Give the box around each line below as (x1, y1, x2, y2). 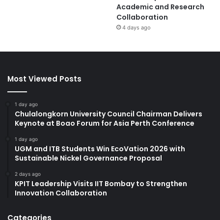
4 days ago (122, 24, 151, 31)
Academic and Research (116, 1, 204, 12)
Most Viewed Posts (7, 73, 82, 84)
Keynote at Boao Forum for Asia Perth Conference (15, 118, 194, 128)
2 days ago (15, 170, 41, 177)
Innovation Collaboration (15, 188, 107, 198)
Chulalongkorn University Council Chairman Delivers (15, 109, 202, 119)
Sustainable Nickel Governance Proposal (15, 153, 162, 163)
